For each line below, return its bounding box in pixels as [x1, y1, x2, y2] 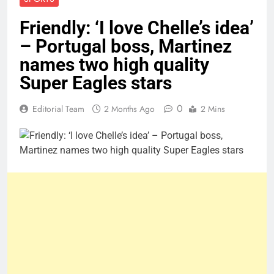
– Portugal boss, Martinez [20, 35, 232, 57]
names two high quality [20, 54, 209, 76]
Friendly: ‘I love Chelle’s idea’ [20, 17, 254, 39]
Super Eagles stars [20, 72, 172, 94]
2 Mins [201, 103, 225, 116]
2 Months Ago [104, 103, 155, 116]
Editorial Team [32, 103, 84, 116]
